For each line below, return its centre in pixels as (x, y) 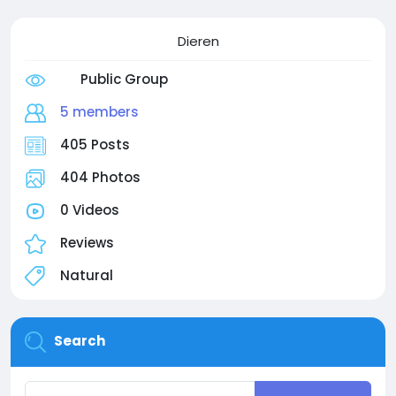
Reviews (87, 243)
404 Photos (100, 177)
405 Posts (95, 145)
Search (80, 341)
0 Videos (90, 210)
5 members (99, 112)
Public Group (122, 79)
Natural (87, 275)
